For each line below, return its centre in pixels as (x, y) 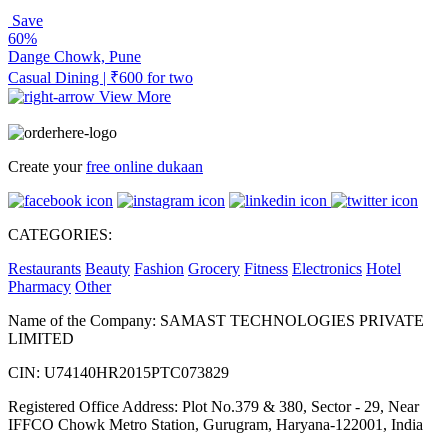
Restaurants (44, 269)
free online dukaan (144, 167)
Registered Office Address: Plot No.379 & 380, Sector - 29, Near (213, 407)
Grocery (214, 269)
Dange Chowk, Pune (74, 56)
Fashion (159, 269)
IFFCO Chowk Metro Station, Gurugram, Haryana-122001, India (215, 425)
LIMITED (41, 339)
